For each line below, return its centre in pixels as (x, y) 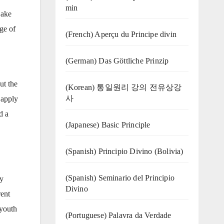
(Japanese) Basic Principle (108, 124)
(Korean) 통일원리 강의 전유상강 (123, 87)
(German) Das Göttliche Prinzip (117, 60)
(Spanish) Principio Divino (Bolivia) (124, 151)
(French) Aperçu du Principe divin (121, 34)
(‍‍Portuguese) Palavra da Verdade (118, 215)
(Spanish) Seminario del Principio (120, 177)
